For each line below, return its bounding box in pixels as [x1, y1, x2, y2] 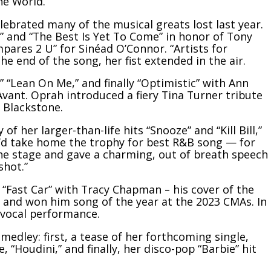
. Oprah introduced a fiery [25, 88, 162, 103]
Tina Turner [162, 88, 223, 103]
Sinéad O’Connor [79, 41, 165, 56]
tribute [223, 88, 263, 103]
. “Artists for [165, 41, 227, 56]
